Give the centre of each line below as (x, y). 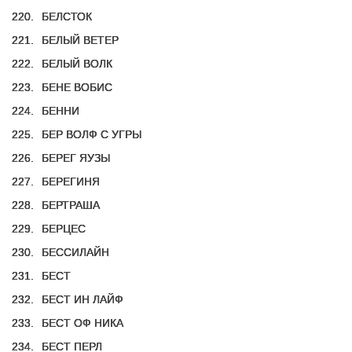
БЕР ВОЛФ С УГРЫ (92, 134)
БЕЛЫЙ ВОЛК (77, 64)
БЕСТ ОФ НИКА (82, 323)
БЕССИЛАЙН (75, 252)
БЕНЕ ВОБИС (77, 87)
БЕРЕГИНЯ (71, 181)
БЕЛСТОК (67, 16)
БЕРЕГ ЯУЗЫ (76, 158)
